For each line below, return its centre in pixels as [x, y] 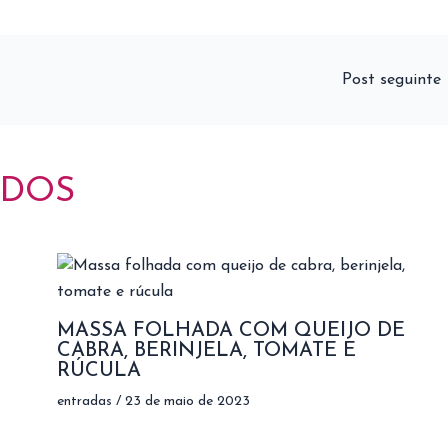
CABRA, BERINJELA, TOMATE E [206, 351]
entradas [84, 401]
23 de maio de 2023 [187, 401]
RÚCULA [98, 371]
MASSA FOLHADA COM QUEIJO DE [230, 331]
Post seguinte [394, 80]
